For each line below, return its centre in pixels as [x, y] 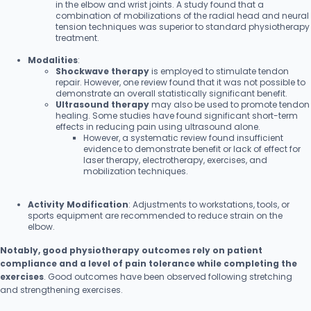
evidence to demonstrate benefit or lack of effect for [192, 149]
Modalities [53, 60]
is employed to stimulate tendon [219, 71]
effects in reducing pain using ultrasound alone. [158, 126]
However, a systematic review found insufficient [183, 137]
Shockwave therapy [102, 71]
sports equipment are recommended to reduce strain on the [155, 215]
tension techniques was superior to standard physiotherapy [183, 26]
